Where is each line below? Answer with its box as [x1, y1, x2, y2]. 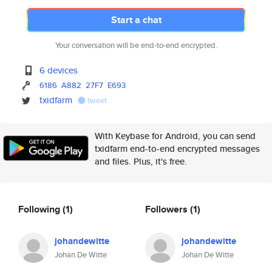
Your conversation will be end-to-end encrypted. [55, 39, 217, 51]
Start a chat [110, 13, 161, 27]
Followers [145, 202, 190, 216]
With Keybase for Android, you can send [95, 129, 256, 142]
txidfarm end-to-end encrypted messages [95, 142, 260, 155]
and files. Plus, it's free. [95, 155, 187, 168]
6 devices [39, 64, 78, 76]
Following [18, 202, 63, 216]
